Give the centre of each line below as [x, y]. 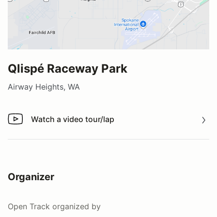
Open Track [29, 206]
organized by [75, 206]
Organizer [31, 177]
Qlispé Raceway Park [68, 68]
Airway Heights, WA [44, 86]
